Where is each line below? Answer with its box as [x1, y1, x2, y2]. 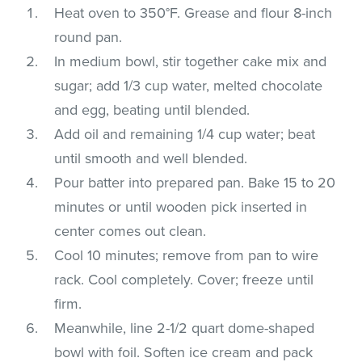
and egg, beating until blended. [54, 100, 250, 119]
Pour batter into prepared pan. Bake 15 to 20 [54, 173, 336, 192]
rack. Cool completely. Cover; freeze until [54, 270, 314, 288]
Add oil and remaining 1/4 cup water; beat [54, 124, 316, 143]
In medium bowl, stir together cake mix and [54, 52, 327, 70]
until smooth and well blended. [54, 149, 248, 167]
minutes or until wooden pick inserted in [54, 197, 308, 216]
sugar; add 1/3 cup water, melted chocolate [54, 76, 323, 95]
